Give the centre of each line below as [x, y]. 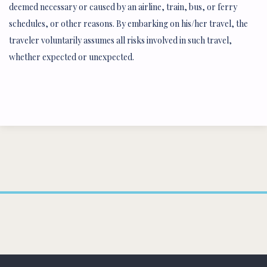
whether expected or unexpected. [72, 57]
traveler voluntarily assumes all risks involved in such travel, [120, 40]
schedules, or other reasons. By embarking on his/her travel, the [128, 23]
